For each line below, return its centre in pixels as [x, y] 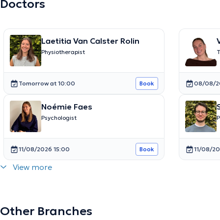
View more [32, 167]
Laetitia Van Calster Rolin [90, 41]
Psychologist [59, 118]
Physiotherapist [63, 52]
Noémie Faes [67, 107]
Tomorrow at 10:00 [47, 83]
